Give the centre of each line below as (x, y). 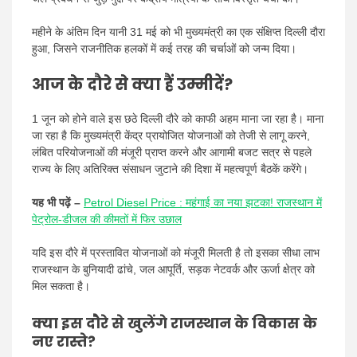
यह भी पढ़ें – (56, 202)
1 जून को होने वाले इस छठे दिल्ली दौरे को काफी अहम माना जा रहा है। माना (178, 118)
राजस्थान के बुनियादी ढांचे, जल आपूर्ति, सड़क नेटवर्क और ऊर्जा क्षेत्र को (173, 269)
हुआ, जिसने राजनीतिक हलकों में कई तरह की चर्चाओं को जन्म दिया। (164, 48)
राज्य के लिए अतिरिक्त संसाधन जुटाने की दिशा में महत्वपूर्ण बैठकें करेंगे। (170, 169)
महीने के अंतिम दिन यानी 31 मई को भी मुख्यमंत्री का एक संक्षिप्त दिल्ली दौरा (178, 31)
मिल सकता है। (61, 286)
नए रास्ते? (64, 341)
